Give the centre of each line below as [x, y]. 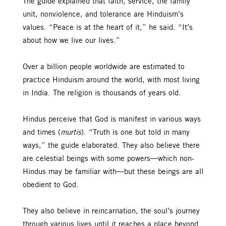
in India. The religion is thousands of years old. [103, 93]
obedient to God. [52, 185]
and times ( [42, 132]
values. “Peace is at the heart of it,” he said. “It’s [108, 27]
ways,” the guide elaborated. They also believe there [111, 146]
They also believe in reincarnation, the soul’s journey [111, 211]
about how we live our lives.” [73, 41]
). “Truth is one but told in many [135, 132]
